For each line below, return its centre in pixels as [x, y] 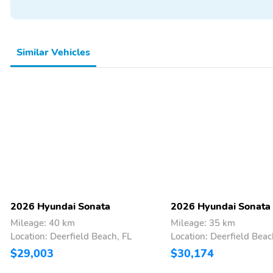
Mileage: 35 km [203, 223]
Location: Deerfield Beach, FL [71, 236]
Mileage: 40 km [43, 223]
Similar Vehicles [53, 52]
